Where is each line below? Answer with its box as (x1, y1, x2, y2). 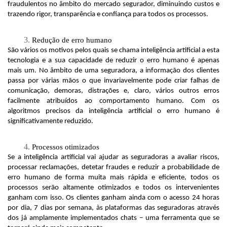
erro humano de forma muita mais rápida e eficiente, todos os (8, 174, 219, 182)
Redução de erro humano (32, 36, 112, 45)
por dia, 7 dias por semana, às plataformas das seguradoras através (8, 204, 219, 212)
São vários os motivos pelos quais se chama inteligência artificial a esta (8, 47, 219, 55)
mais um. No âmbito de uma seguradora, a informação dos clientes (8, 67, 219, 75)
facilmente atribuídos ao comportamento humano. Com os (8, 97, 219, 105)
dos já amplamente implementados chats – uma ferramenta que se (8, 214, 219, 222)
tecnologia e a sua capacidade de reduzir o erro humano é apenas (8, 57, 219, 65)
